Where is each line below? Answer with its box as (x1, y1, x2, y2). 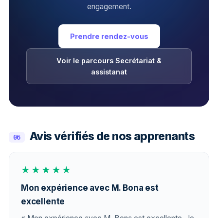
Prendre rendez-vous (70, 32, 148, 40)
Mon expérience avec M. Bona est (21, 183, 159, 193)
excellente (21, 197, 65, 206)
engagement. (87, 2, 131, 11)
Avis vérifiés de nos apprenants (29, 129, 195, 143)
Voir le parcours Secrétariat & (56, 56, 162, 65)
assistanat (91, 68, 127, 76)
